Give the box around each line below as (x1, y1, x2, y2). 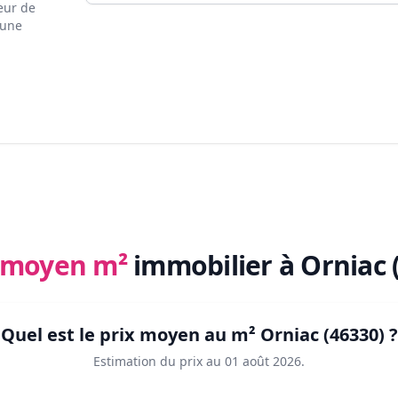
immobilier (133, 247, 279, 284)
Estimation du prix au (93, 353, 221, 370)
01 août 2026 (225, 353, 301, 370)
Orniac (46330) (259, 322, 385, 347)
